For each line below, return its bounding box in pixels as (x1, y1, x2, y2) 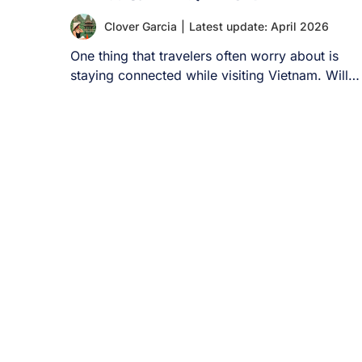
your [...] (70, 86, 124, 103)
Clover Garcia (104, 19, 177, 33)
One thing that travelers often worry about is (70, 48, 339, 64)
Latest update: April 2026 (189, 19, 329, 33)
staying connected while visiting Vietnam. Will (70, 67, 348, 83)
